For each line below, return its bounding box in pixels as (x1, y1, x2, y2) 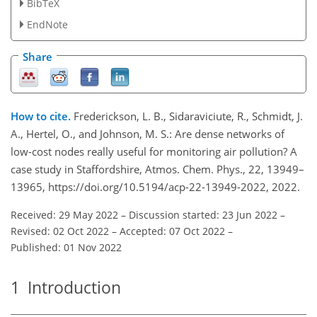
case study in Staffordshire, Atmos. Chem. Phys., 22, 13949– (11, 161, 304, 176)
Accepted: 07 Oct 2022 (120, 224, 225, 238)
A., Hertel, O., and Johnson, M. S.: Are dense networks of (11, 126, 284, 141)
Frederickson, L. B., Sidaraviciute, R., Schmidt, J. (74, 108, 303, 123)
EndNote (26, 17, 68, 31)
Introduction (20, 276, 121, 299)
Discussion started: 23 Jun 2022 (129, 207, 277, 221)
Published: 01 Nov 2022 (11, 240, 122, 254)
